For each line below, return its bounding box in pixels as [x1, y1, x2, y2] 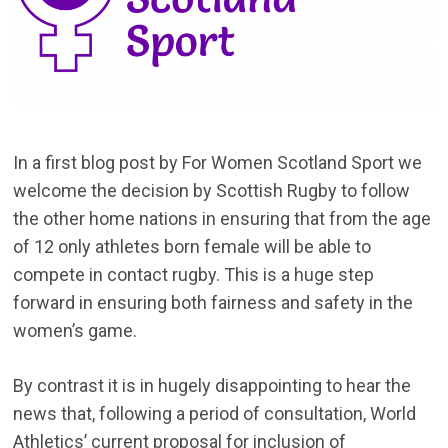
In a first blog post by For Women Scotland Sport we [13, 152, 423, 174]
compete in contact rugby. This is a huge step [13, 264, 375, 286]
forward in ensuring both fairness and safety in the [13, 292, 414, 314]
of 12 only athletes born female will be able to [13, 236, 372, 258]
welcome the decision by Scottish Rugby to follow [13, 180, 411, 202]
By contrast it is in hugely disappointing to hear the [13, 375, 412, 397]
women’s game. [13, 320, 138, 342]
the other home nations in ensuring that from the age [13, 208, 432, 230]
